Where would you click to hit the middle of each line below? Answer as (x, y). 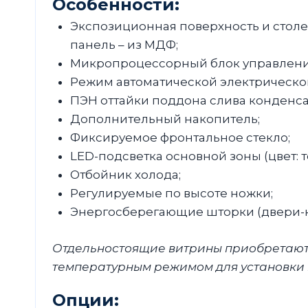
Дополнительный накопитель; (165, 119)
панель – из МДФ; (124, 45)
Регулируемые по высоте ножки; (171, 194)
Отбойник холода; (125, 175)
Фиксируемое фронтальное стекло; (180, 138)
